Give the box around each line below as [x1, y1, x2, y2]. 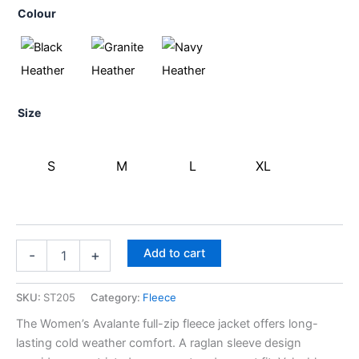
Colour [18, 6, 56, 21]
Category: [91, 290, 143, 304]
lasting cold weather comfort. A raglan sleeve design [16, 336, 301, 351]
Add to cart [143, 245, 205, 260]
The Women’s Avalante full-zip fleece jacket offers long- [16, 317, 318, 332]
